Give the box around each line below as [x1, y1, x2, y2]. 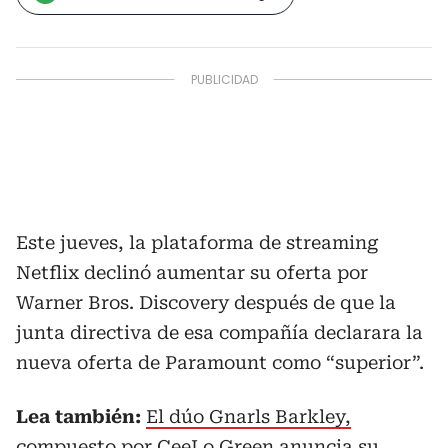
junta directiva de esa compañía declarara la [16, 322, 423, 343]
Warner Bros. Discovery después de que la [16, 292, 396, 313]
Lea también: [16, 406, 141, 427]
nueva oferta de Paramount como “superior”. [16, 352, 424, 373]
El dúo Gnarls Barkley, [146, 406, 351, 427]
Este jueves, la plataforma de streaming [16, 232, 378, 253]
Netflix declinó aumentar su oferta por [16, 262, 368, 283]
